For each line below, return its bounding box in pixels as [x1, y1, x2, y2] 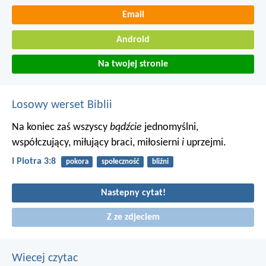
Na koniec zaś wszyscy [12, 122, 110, 134]
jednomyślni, [142, 122, 198, 134]
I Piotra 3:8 [12, 157, 56, 167]
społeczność [101, 158, 139, 166]
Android [116, 34, 150, 45]
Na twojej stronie [98, 59, 168, 69]
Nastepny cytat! [100, 188, 166, 198]
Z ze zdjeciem [106, 213, 160, 223]
